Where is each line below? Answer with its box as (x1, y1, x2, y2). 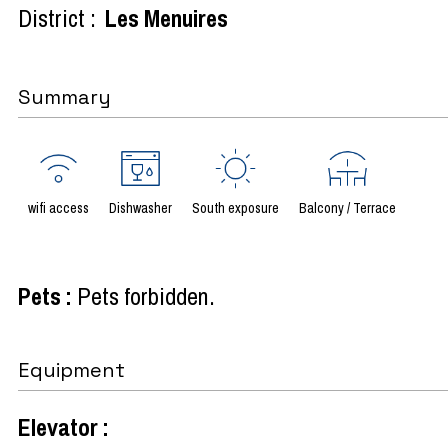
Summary (18, 83, 111, 110)
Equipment (18, 356, 125, 383)
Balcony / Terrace (299, 198, 396, 217)
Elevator (18, 410, 103, 443)
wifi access (28, 198, 89, 217)
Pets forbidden (77, 279, 209, 312)
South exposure (192, 198, 279, 217)
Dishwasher (109, 198, 172, 217)
